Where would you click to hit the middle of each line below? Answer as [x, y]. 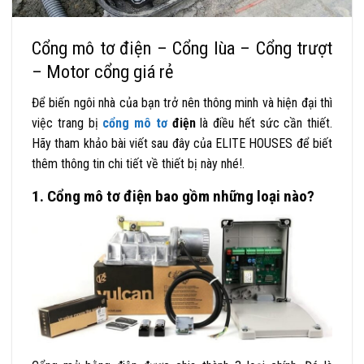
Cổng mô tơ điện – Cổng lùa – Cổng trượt [182, 48]
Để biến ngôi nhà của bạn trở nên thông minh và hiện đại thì [182, 103]
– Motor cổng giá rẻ [103, 71]
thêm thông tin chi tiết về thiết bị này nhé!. [138, 164]
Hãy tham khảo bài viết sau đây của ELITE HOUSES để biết [182, 144]
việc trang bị [67, 123]
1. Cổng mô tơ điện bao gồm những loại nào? [173, 197]
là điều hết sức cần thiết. [266, 123]
